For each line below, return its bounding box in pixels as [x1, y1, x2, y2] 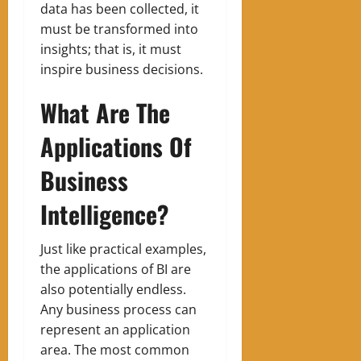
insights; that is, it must [40, 40, 181, 59]
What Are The [40, 94, 170, 131]
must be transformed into [40, 20, 198, 39]
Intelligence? [40, 196, 168, 233]
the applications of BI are [40, 260, 191, 279]
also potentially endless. [40, 280, 186, 299]
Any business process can [40, 301, 197, 319]
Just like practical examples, [40, 240, 206, 259]
